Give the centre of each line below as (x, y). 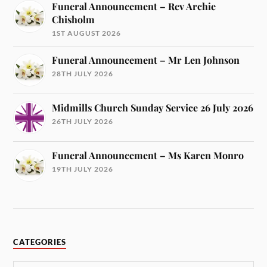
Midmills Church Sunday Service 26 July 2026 (153, 107)
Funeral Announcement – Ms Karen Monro (148, 155)
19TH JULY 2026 (83, 169)
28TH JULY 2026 (83, 73)
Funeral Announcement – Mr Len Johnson (146, 60)
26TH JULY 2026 (83, 121)
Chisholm (74, 19)
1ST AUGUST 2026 (87, 33)
